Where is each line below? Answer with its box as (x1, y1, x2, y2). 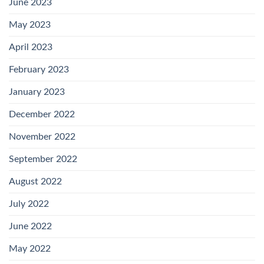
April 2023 (9, 42, 52, 52)
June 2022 (9, 222, 52, 232)
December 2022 (9, 110, 75, 120)
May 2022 (9, 244, 51, 254)
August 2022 (9, 177, 62, 187)
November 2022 (9, 132, 75, 142)
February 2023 (9, 65, 69, 75)
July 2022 (9, 199, 49, 209)
